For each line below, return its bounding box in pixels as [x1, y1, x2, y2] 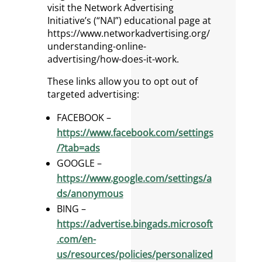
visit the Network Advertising [47, 1, 174, 14]
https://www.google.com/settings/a [56, 172, 212, 185]
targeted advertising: [47, 88, 139, 101]
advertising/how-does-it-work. [47, 53, 179, 65]
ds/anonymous [56, 187, 123, 200]
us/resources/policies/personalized [56, 248, 213, 261]
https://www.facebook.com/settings [56, 126, 213, 139]
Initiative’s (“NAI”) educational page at [47, 14, 211, 27]
